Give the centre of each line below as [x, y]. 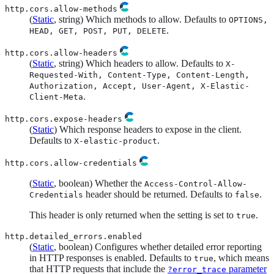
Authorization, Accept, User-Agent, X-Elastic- [139, 86]
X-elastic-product [116, 141]
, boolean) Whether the [99, 183]
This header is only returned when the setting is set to [133, 215]
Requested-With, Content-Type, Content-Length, [139, 75]
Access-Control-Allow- [196, 183]
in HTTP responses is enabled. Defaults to [112, 257]
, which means [241, 257]
